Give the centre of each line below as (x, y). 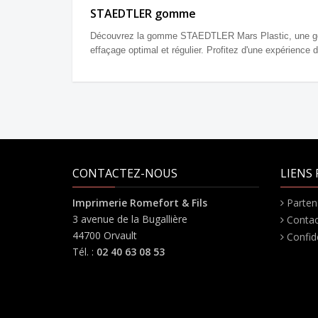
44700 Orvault (105, 235)
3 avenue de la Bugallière (130, 219)
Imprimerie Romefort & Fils (140, 202)
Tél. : (84, 251)
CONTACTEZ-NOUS (125, 173)
